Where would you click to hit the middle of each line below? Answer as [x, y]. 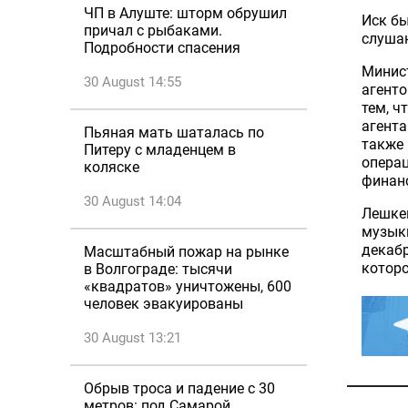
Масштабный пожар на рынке [186, 252]
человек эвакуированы [163, 304]
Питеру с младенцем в [160, 150]
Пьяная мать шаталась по [174, 133]
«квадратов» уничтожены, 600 [188, 286]
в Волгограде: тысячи [158, 269]
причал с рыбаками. [153, 31]
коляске [112, 167]
